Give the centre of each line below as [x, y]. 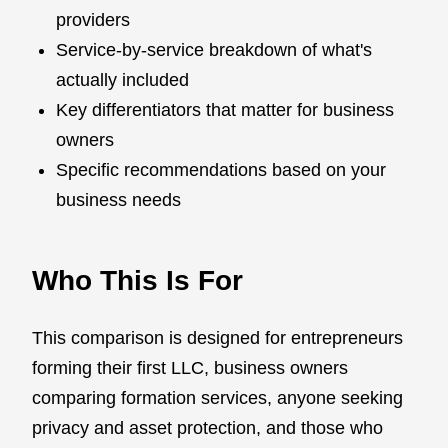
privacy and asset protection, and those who [207, 427]
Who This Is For [137, 280]
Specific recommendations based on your [221, 169]
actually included [122, 79]
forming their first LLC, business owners [190, 367]
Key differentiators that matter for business [225, 109]
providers [93, 19]
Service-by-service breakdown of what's [214, 49]
